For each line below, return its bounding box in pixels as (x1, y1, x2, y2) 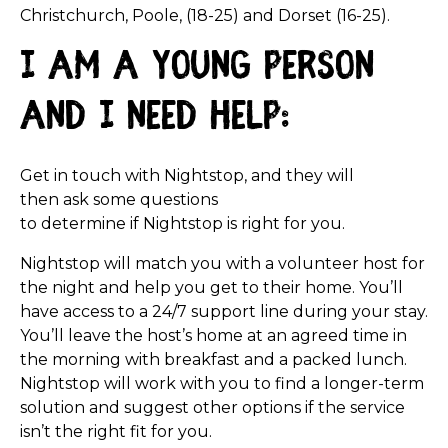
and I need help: (20, 97, 289, 141)
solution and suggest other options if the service (20, 398, 405, 417)
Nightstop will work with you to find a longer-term (20, 374, 424, 393)
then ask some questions (20, 190, 218, 209)
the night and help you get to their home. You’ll (20, 278, 403, 297)
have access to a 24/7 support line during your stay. (20, 302, 428, 321)
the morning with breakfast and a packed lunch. (20, 350, 407, 369)
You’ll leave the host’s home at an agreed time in (20, 326, 407, 345)
